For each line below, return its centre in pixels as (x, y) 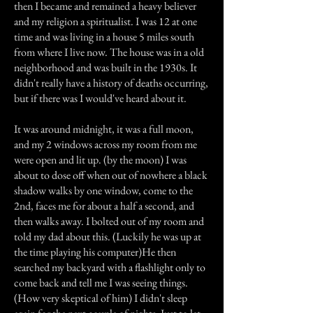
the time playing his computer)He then (95, 252)
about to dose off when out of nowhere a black (111, 175)
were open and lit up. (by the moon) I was (100, 160)
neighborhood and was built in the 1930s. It (105, 67)
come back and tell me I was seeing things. (101, 283)
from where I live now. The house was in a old (109, 52)
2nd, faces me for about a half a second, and (104, 206)
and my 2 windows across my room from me (105, 144)
